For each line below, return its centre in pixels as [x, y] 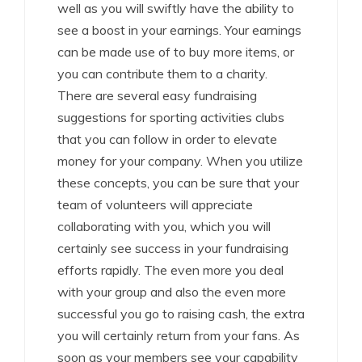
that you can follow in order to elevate [167, 139]
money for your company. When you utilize [180, 161]
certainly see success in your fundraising [173, 248]
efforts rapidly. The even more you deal [170, 270]
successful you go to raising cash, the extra [181, 314]
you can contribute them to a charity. [162, 74]
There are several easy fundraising [157, 96]
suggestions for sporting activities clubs [171, 118]
